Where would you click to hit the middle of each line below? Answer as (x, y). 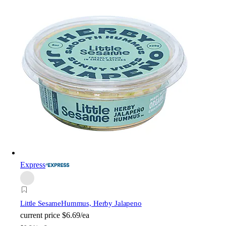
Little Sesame (41, 204)
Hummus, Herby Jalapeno (101, 204)
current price (40, 215)
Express (33, 165)
